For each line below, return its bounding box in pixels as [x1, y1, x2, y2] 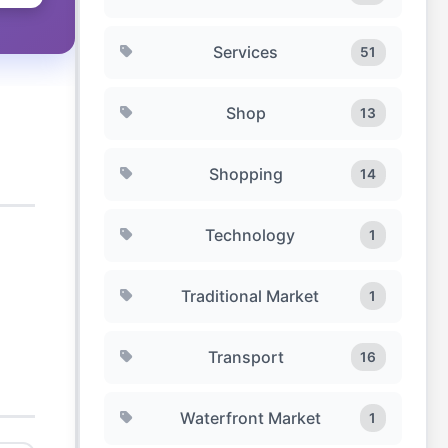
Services [213, 41, 279, 62]
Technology [205, 224, 296, 245]
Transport [207, 346, 284, 367]
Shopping [208, 163, 283, 184]
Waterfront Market [179, 407, 321, 428]
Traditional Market [181, 285, 320, 306]
